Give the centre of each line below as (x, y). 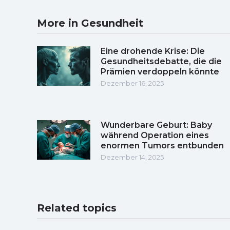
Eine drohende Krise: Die (153, 51)
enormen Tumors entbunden (162, 145)
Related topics (77, 208)
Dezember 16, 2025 (132, 83)
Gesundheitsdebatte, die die (161, 61)
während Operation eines (155, 135)
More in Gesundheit (90, 23)
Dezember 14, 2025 (132, 157)
